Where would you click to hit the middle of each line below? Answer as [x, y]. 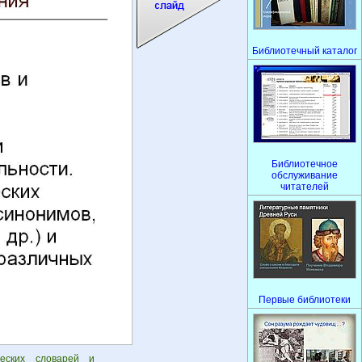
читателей [305, 187]
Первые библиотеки [305, 300]
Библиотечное [305, 164]
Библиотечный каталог [305, 51]
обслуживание [305, 175]
